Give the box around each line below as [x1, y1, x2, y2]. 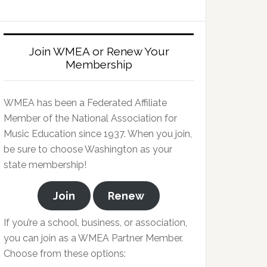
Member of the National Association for [4, 113, 177, 124]
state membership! [4, 159, 86, 170]
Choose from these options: [4, 248, 126, 259]
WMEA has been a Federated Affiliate [4, 97, 167, 108]
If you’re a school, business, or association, [4, 217, 190, 228]
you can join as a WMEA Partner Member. [4, 232, 183, 244]
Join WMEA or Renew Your [28, 45, 169, 58]
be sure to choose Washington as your [4, 144, 172, 155]
